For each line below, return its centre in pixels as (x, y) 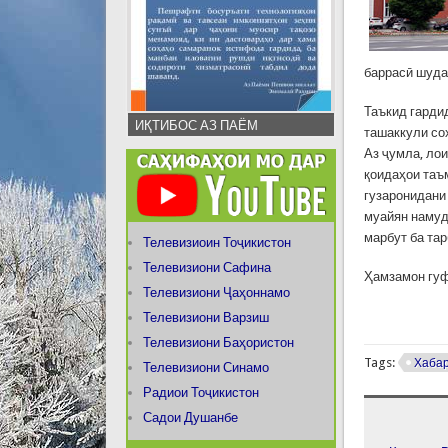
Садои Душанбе (190, 417)
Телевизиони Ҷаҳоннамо (216, 292)
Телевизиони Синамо (205, 367)
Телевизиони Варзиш (205, 317)
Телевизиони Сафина (206, 267)
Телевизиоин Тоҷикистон (216, 242)
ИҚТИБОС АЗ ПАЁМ (196, 126)
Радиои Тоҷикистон (200, 392)
